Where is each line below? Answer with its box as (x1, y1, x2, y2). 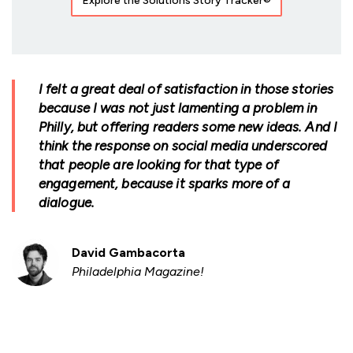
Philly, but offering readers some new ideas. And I (39, 118, 337, 135)
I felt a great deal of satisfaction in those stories (39, 80, 334, 97)
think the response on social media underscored (39, 137, 328, 154)
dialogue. (39, 194, 95, 210)
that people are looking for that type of (39, 156, 278, 173)
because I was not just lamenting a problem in (39, 99, 318, 116)
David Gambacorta (72, 244, 185, 260)
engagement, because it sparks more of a (39, 175, 290, 191)
